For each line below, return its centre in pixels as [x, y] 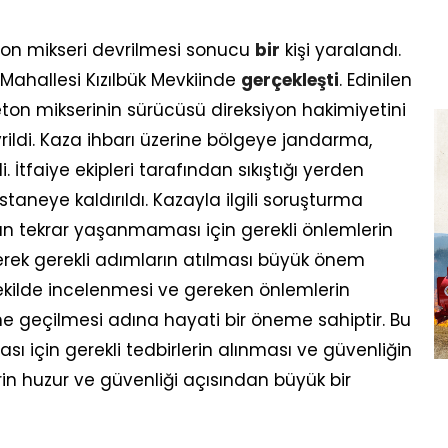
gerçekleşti [290, 80]
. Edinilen [375, 80]
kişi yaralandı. [340, 50]
